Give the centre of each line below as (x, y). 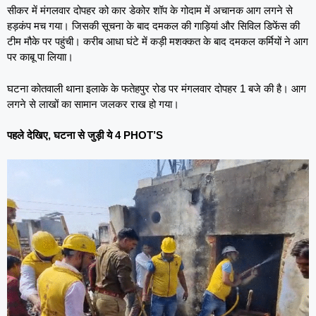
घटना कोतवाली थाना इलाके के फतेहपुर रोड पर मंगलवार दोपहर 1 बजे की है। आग (157, 88)
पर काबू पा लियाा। (40, 57)
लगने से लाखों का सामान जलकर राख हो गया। (93, 104)
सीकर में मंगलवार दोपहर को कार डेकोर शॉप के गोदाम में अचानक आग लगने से (150, 11)
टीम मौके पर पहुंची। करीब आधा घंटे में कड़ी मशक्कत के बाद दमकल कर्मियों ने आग (158, 42)
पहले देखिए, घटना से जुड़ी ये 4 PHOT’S (85, 135)
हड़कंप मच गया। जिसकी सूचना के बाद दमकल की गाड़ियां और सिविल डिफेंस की (153, 26)
